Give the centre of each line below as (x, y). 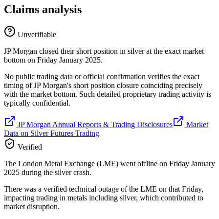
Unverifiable (36, 35)
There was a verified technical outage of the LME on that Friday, (104, 189)
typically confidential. (37, 103)
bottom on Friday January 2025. (53, 60)
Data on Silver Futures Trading (52, 133)
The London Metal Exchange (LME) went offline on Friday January (109, 164)
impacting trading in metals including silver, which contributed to (104, 198)
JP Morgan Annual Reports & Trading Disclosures (94, 125)
